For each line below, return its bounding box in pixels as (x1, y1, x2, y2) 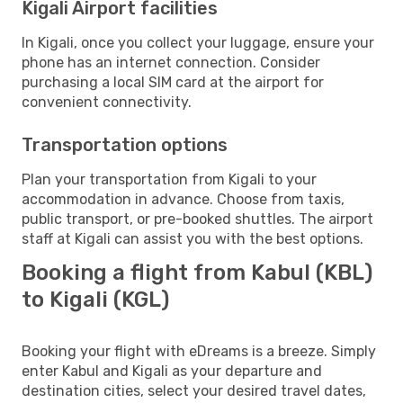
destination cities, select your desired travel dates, (22, 381, 366, 399)
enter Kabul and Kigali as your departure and (22, 362, 322, 380)
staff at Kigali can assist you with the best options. (22, 229, 363, 247)
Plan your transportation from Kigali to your (22, 170, 317, 188)
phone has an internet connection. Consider (22, 53, 320, 71)
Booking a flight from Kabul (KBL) (22, 259, 372, 285)
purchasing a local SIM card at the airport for (22, 73, 324, 91)
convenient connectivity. (22, 93, 192, 111)
